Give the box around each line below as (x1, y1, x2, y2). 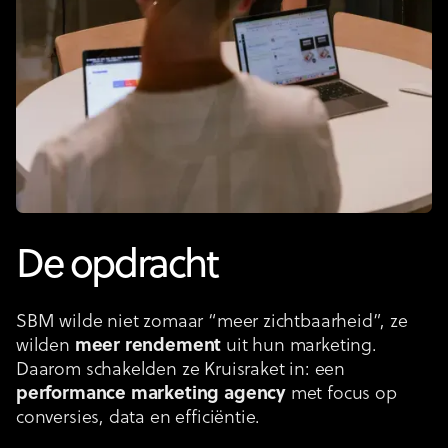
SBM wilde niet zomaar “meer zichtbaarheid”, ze (16, 311, 408, 333)
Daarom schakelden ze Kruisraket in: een (16, 359, 345, 381)
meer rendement (74, 335, 222, 357)
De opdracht (16, 244, 218, 289)
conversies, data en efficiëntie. (16, 407, 261, 429)
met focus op (285, 383, 397, 405)
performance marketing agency (16, 383, 286, 405)
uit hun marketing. (221, 335, 377, 357)
